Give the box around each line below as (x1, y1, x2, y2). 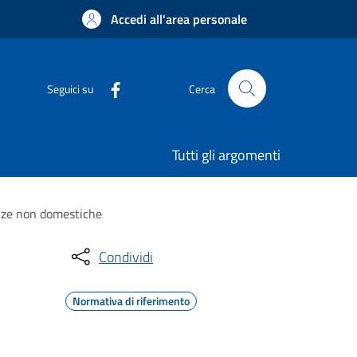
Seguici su (47, 80, 93, 97)
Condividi (99, 245, 153, 268)
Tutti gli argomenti (172, 144, 280, 166)
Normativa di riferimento (73, 292, 190, 309)
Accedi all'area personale (111, 10, 247, 29)
